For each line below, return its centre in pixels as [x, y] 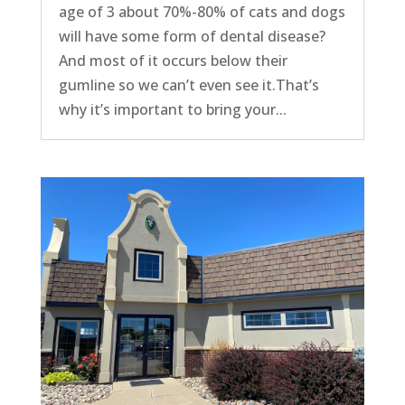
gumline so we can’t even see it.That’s [188, 85]
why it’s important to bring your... [172, 109]
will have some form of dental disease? [192, 36]
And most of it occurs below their [173, 60]
